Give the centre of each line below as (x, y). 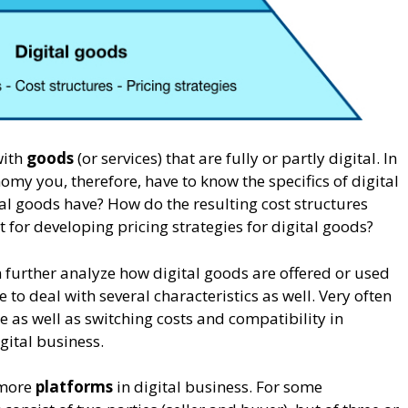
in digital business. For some (218, 387)
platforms (74, 387)
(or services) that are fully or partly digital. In (235, 158)
